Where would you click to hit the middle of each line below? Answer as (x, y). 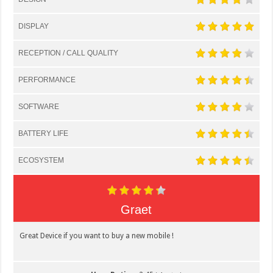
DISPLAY (34, 26)
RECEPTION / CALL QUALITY (69, 53)
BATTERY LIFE (44, 133)
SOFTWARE (39, 106)
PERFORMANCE (47, 80)
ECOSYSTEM (41, 160)
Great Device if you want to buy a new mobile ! (97, 236)
